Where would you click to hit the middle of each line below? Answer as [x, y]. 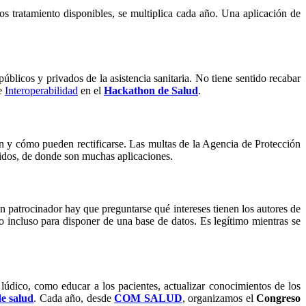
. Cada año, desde [74, 298]
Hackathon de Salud [151, 91]
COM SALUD [148, 298]
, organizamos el [219, 298]
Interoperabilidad [41, 91]
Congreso [279, 298]
